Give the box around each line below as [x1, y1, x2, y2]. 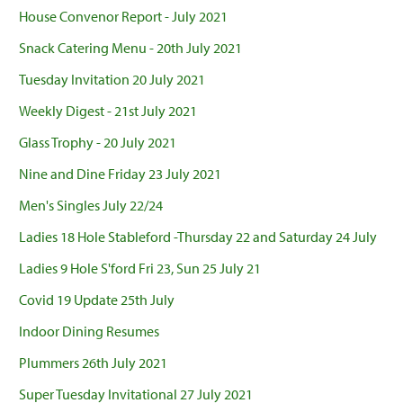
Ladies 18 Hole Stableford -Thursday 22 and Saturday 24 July [19, 228, 377, 246]
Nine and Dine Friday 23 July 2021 [19, 165, 221, 184]
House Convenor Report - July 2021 [19, 7, 228, 26]
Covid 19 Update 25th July [19, 291, 175, 309]
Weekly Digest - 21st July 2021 [19, 102, 197, 121]
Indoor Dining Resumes [19, 322, 159, 341]
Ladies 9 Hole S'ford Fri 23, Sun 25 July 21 [19, 259, 261, 278]
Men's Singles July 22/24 [19, 196, 163, 215]
